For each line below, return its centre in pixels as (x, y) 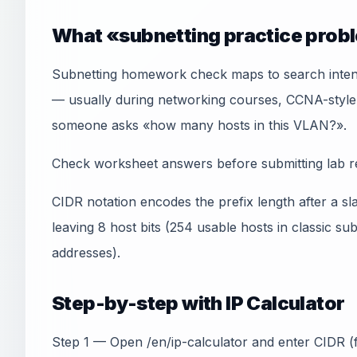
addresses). (86, 253)
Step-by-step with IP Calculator (198, 303)
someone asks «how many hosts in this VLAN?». (199, 125)
